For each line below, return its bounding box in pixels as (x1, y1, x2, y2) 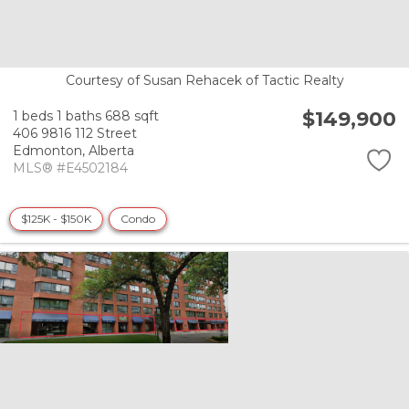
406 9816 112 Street (13, 125, 137, 142)
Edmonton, (13, 142, 89, 160)
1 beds (13, 108, 53, 125)
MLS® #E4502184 (13, 160, 128, 177)
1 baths (57, 108, 101, 125)
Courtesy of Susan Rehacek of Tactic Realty (65, 71, 344, 89)
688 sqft (105, 108, 159, 125)
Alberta (89, 142, 134, 160)
